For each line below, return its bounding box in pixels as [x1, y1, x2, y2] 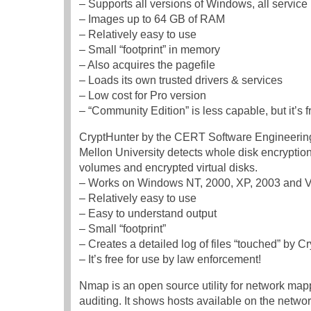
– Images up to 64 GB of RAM [79, 13, 225, 26]
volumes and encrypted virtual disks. [79, 162, 258, 174]
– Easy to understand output [79, 208, 217, 220]
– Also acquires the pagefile [79, 59, 215, 72]
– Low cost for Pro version [79, 90, 206, 102]
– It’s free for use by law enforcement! [79, 253, 261, 266]
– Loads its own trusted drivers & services [79, 74, 283, 87]
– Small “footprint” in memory [79, 44, 220, 56]
